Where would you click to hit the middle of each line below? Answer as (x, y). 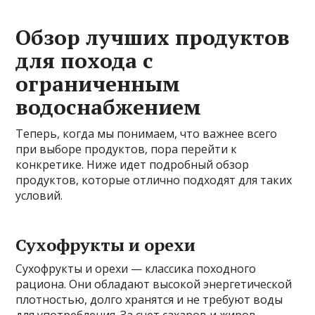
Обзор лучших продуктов (153, 38)
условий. (39, 196)
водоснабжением (109, 107)
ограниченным (98, 84)
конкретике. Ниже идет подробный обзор (133, 165)
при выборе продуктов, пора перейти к (127, 149)
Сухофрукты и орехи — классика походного (136, 269)
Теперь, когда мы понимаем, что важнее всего (147, 134)
